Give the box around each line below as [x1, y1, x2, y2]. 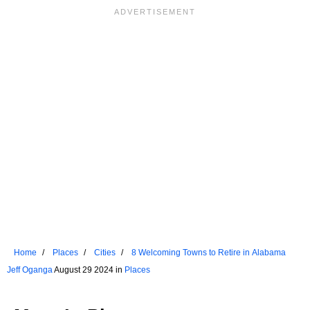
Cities [94, 248, 116, 258]
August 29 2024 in [53, 265, 125, 275]
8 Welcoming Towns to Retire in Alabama [131, 248, 286, 258]
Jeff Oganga [7, 265, 53, 275]
